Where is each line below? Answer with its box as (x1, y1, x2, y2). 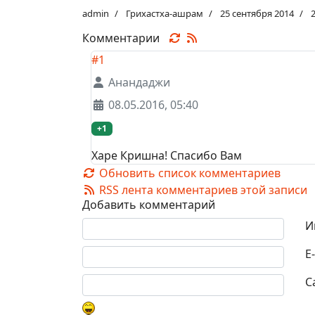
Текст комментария (82, 217, 188, 233)
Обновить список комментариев (96, 165, 281, 181)
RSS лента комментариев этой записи (96, 182, 307, 198)
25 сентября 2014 (220, 7, 294, 20)
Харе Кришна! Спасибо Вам (91, 148, 242, 164)
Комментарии (82, 30, 168, 46)
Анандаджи (108, 75, 170, 90)
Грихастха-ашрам (126, 7, 203, 20)
